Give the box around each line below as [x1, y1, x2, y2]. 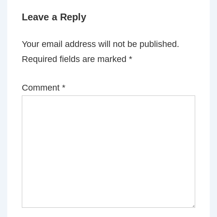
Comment [22, 83, 62, 93]
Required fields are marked [22, 54, 129, 64]
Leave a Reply [22, 12, 86, 22]
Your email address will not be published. [22, 39, 179, 49]
